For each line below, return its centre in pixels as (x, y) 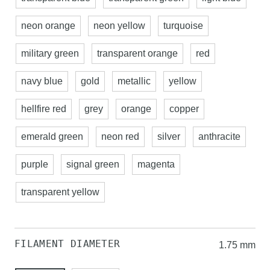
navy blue (42, 81)
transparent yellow (60, 192)
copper (184, 109)
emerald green (52, 137)
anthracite (219, 137)
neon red (120, 137)
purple (35, 164)
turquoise (183, 26)
